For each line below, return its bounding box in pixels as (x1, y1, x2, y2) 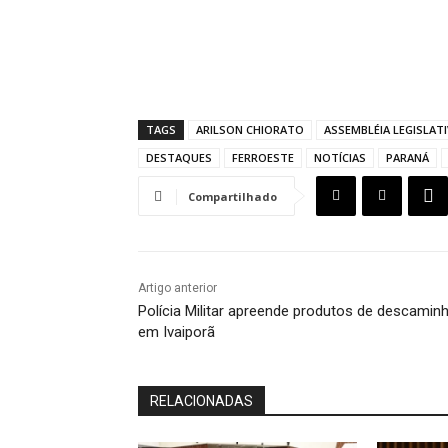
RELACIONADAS (150, 392, 253, 409)
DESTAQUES (146, 149, 212, 165)
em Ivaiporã (138, 322, 215, 341)
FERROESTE (232, 149, 294, 165)
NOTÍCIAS (314, 149, 366, 165)
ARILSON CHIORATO (196, 121, 304, 137)
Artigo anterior (138, 280, 217, 295)
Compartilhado (188, 188, 277, 204)
